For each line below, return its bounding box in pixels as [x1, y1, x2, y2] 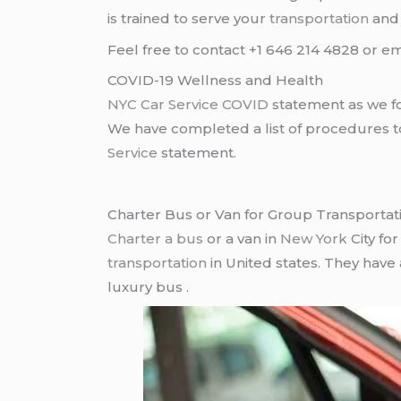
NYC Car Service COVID [107, 96, 269, 114]
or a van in [203, 230, 281, 248]
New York [280, 230, 348, 248]
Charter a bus [107, 230, 204, 248]
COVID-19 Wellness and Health [107, 72, 324, 90]
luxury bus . [107, 278, 190, 296]
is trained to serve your [107, 10, 270, 28]
